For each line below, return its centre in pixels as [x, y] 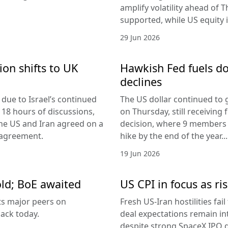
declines [141, 82]
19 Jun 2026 [140, 154]
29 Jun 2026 [140, 38]
